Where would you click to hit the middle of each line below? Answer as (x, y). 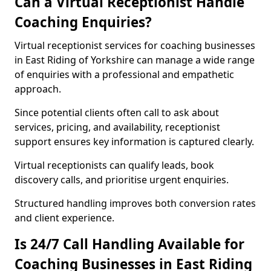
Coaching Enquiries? (83, 22)
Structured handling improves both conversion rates (135, 203)
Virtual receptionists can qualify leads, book (114, 165)
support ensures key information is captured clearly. (134, 142)
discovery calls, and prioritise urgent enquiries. (122, 180)
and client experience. (64, 218)
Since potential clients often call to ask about (117, 113)
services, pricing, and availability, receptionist (117, 127)
